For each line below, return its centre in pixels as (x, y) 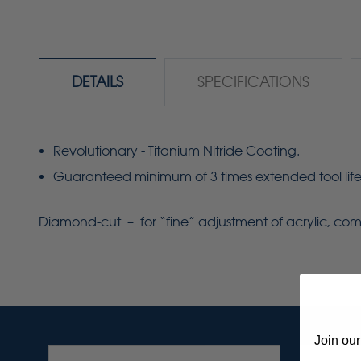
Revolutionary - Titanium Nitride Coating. (177, 151)
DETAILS (98, 81)
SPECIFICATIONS (253, 81)
